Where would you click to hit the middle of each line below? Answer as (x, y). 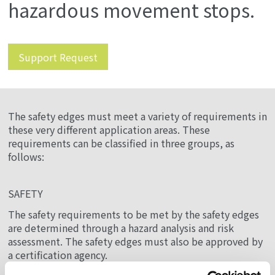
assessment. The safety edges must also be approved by (135, 242)
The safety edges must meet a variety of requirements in (137, 117)
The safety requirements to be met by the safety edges (133, 215)
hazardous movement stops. (131, 11)
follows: (26, 157)
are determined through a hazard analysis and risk (121, 229)
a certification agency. (57, 256)
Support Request (58, 57)
